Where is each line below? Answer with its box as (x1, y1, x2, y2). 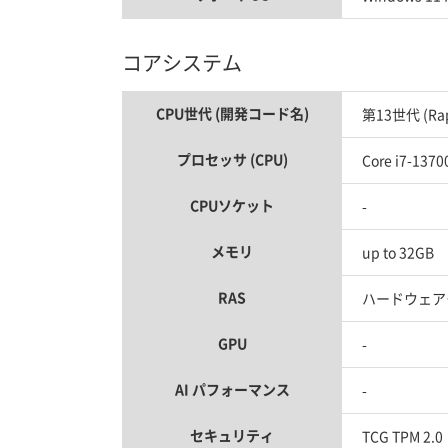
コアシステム (122, 48, 242, 77)
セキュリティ (190, 425, 274, 445)
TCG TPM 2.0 (362, 426, 443, 446)
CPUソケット (190, 195, 274, 215)
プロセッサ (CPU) (176, 149, 288, 169)
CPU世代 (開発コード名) (155, 103, 309, 123)
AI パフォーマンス (174, 379, 290, 399)
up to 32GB (362, 242, 434, 262)
